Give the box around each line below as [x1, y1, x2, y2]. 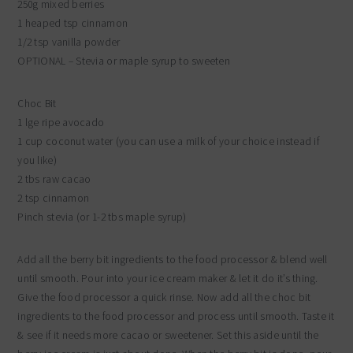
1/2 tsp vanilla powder [17, 35, 121, 50]
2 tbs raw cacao [17, 173, 91, 187]
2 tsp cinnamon [17, 191, 90, 206]
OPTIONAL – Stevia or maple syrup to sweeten [17, 54, 231, 69]
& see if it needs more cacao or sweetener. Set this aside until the [17, 329, 319, 343]
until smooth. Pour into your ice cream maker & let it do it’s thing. [17, 272, 318, 286]
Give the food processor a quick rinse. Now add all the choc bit [17, 291, 311, 305]
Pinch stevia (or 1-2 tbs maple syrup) [17, 210, 187, 225]
